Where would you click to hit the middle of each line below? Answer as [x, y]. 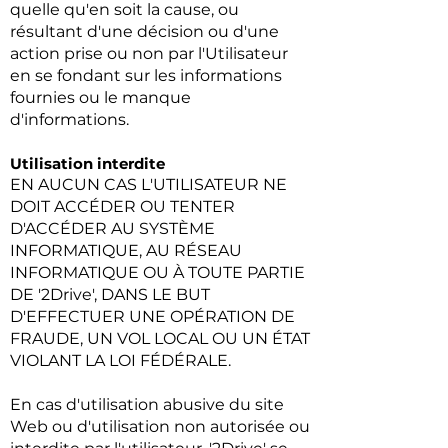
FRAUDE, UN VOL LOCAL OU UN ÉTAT [160, 338]
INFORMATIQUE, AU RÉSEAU [126, 250]
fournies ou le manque [100, 97]
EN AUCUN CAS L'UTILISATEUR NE [148, 184]
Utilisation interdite [87, 163]
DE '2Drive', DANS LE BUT [110, 294]
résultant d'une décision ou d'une [144, 31]
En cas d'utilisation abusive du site [147, 404]
